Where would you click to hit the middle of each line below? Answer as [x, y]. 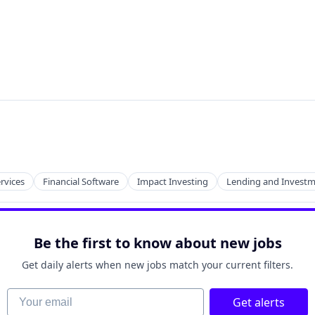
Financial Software [81, 181]
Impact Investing [173, 181]
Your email [34, 295]
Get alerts [259, 302]
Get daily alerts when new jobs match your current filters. [157, 265]
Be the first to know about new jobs [157, 243]
